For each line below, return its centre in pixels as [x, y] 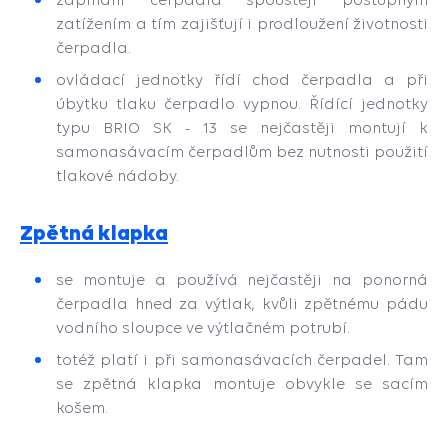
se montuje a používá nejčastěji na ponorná [242, 279]
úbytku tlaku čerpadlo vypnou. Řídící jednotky [242, 103]
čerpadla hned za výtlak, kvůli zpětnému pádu [242, 303]
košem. [82, 407]
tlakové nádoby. [117, 175]
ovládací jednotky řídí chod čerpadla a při [242, 79]
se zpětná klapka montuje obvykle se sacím [242, 383]
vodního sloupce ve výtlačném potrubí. [203, 327]
